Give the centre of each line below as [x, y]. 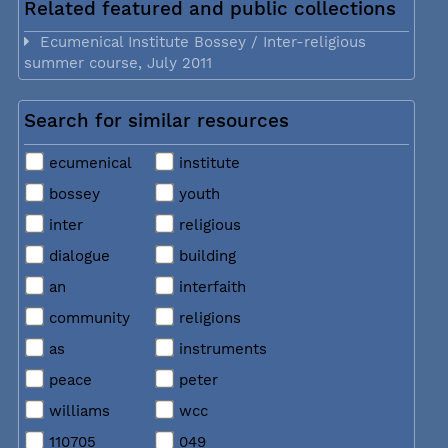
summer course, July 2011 [117, 63]
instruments [220, 348]
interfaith [209, 286]
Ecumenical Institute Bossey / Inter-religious [197, 42]
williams [76, 410]
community [86, 317]
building [204, 255]
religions [207, 317]
